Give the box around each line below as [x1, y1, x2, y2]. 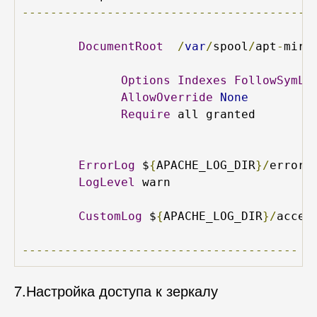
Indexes [178, 73, 227, 87]
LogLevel [79, 175, 135, 189]
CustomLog [79, 209, 142, 223]
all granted [171, 107, 255, 121]
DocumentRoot [79, 39, 163, 53]
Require [121, 107, 171, 121]
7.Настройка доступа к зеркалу [14, 279, 218, 301]
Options [121, 73, 171, 87]
